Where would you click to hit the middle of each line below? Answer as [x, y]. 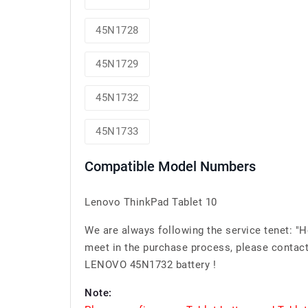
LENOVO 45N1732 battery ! [150, 265]
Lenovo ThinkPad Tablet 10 [151, 202]
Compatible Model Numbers [170, 166]
